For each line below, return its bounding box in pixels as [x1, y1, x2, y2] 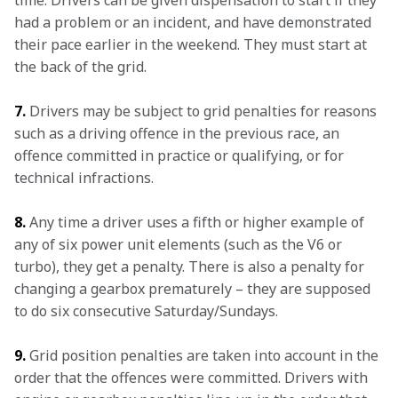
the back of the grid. [14, 57, 147, 76]
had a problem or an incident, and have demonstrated [14, 12, 375, 32]
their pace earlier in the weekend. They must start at [14, 35, 370, 54]
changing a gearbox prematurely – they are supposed [14, 279, 374, 298]
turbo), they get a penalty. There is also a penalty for [14, 257, 368, 276]
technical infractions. [14, 168, 154, 187]
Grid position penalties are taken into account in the [26, 346, 382, 365]
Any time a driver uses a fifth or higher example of [26, 212, 368, 232]
